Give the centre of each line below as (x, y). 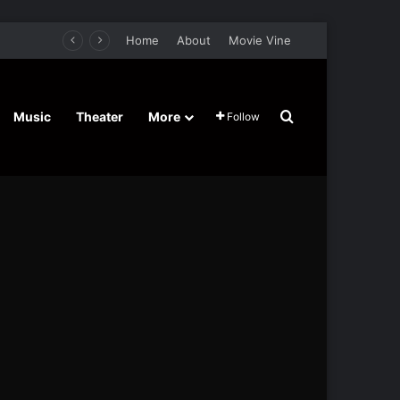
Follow (243, 117)
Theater (100, 117)
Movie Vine (260, 40)
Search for (329, 117)
